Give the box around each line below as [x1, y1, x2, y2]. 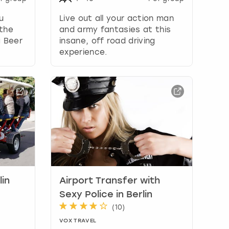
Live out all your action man [59, 13, 174, 23]
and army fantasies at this [59, 25, 171, 34]
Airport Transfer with [59, 176, 160, 186]
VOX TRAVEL [59, 218, 97, 224]
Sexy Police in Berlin [59, 190, 152, 199]
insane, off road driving [59, 36, 155, 45]
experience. [59, 47, 107, 57]
